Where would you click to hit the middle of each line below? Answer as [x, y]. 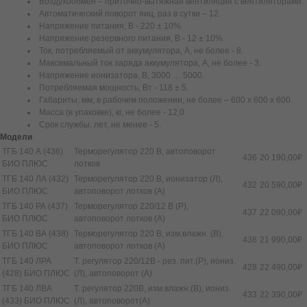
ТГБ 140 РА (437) [35, 206]
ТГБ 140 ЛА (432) [35, 179]
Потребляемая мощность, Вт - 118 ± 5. [114, 87]
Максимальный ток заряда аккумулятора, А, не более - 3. [150, 63]
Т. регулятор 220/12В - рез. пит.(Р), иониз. [155, 261]
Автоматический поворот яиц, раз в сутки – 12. [130, 13]
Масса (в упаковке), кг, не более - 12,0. [113, 112]
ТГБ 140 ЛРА [27, 261]
